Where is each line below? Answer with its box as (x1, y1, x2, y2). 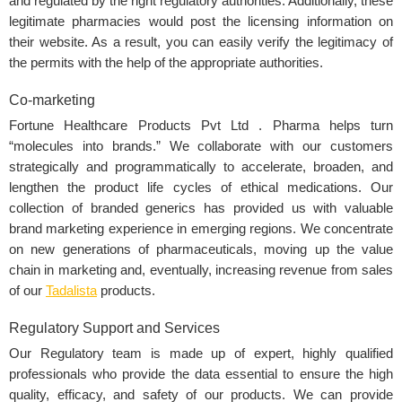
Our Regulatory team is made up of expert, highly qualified (9, 346, 393, 362)
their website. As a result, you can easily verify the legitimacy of (9, 35, 393, 50)
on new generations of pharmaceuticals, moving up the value (9, 242, 393, 258)
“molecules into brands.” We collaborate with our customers (9, 139, 393, 154)
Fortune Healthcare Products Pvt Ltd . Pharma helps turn (9, 118, 393, 134)
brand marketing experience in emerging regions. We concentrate (9, 222, 393, 237)
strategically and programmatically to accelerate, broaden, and (9, 160, 393, 175)
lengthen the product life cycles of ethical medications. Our (9, 180, 393, 196)
